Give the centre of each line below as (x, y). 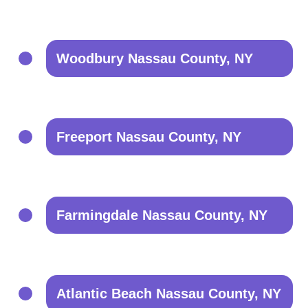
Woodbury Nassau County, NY (155, 58)
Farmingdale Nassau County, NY (162, 215)
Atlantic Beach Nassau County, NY (169, 294)
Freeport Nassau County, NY (149, 137)
